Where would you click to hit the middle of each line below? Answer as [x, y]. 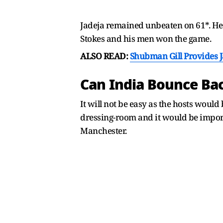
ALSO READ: [105, 56]
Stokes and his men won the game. [147, 39]
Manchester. [104, 131]
